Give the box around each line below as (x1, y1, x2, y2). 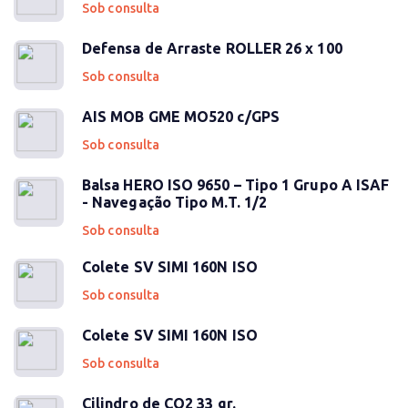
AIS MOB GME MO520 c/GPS (82, 108, 280, 125)
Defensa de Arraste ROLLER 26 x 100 (82, 40, 342, 56)
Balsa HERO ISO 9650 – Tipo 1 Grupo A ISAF (82, 177, 390, 193)
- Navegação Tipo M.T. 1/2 (82, 194, 268, 210)
